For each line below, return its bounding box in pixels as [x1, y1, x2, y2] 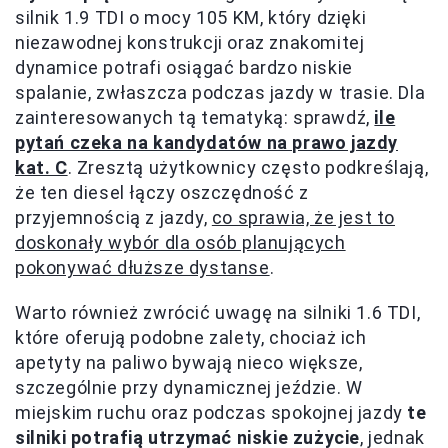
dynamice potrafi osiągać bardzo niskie [15, 57, 353, 79]
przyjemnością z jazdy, [15, 207, 212, 229]
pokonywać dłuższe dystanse [15, 257, 270, 279]
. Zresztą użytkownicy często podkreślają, [67, 157, 429, 179]
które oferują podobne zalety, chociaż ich [15, 327, 367, 349]
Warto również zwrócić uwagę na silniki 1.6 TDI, [15, 302, 421, 324]
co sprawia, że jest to [211, 207, 396, 229]
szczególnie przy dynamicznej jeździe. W [15, 377, 363, 399]
